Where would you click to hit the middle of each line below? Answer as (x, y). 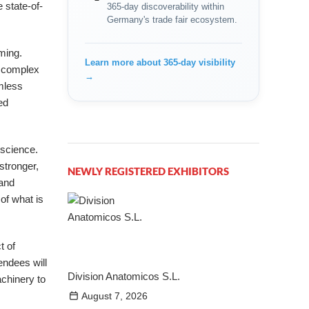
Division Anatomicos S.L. (124, 276)
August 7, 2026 (115, 296)
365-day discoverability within (166, 7)
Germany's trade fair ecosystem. (172, 20)
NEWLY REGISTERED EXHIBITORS (149, 171)
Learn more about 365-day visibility (160, 62)
